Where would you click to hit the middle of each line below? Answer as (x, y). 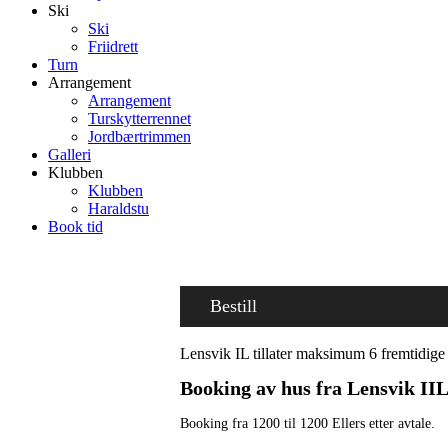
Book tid (75, 226)
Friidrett (113, 46)
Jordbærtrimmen (139, 136)
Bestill (233, 306)
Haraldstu (118, 208)
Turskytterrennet (139, 118)
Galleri (69, 154)
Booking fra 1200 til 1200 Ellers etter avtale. (307, 423)
